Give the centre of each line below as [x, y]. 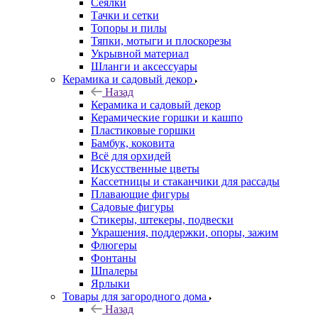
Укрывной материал [140, 53]
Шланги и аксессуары [144, 66]
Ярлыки [110, 283]
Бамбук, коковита [133, 143]
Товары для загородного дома [135, 296]
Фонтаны [114, 258]
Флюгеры [114, 245]
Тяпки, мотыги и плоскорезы [161, 40]
